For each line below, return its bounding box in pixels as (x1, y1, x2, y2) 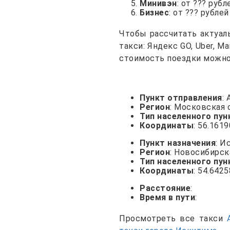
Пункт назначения (140, 138, 216, 148)
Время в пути (140, 192, 195, 202)
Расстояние (140, 183, 190, 193)
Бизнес (140, 7, 169, 17)
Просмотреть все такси (119, 213, 227, 223)
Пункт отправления (140, 92, 222, 103)
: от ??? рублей (169, 7, 229, 17)
